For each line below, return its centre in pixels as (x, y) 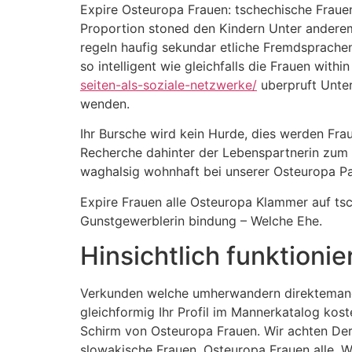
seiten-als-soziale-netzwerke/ (169, 84)
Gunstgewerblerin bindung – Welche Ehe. (201, 220)
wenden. (105, 103)
